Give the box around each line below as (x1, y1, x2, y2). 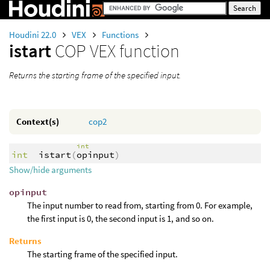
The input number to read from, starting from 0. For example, (27, 199, 253, 212)
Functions (102, 29, 140, 40)
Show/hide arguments (9, 164, 92, 176)
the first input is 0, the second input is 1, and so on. (27, 213, 214, 225)
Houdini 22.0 (9, 29, 58, 40)
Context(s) (16, 116, 59, 127)
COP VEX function (55, 39, 180, 62)
